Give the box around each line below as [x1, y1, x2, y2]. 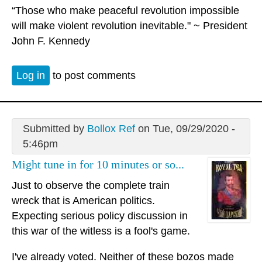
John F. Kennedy [12, 35, 90, 47]
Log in [16, 69, 45, 81]
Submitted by [22, 122, 87, 135]
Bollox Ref [87, 122, 135, 135]
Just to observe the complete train [12, 180, 170, 192]
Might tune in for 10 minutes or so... [12, 157, 184, 171]
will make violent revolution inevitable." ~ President [12, 20, 247, 32]
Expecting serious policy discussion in [12, 210, 188, 222]
